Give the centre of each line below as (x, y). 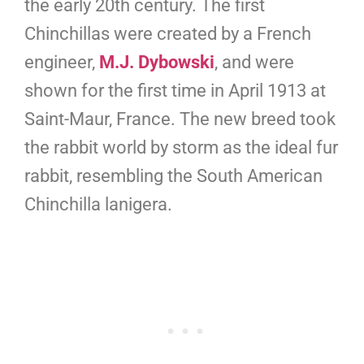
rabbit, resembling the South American (173, 176)
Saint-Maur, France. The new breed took (180, 119)
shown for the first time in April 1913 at (175, 91)
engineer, (62, 63)
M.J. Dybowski (157, 63)
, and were (254, 63)
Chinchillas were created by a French (168, 34)
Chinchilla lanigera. (98, 205)
